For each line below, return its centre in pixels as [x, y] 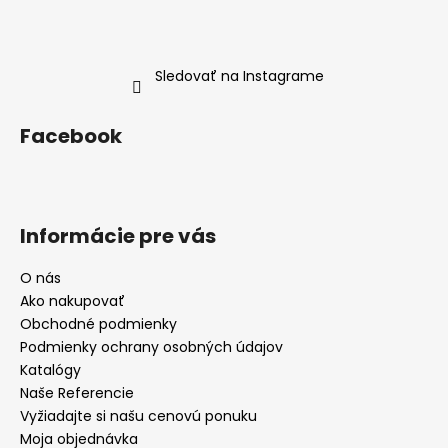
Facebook [71, 136]
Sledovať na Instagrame [239, 76]
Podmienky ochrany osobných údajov [151, 347]
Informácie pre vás [118, 236]
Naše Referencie [77, 393]
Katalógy [50, 370]
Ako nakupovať [72, 301]
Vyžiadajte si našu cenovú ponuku [138, 416]
